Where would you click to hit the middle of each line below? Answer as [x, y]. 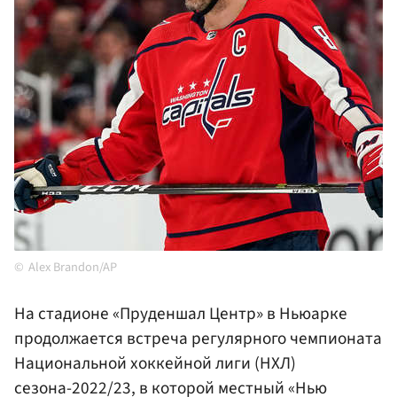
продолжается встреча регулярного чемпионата [198, 339]
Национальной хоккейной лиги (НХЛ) [155, 364]
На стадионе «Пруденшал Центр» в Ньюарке [181, 314]
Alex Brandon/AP [73, 268]
